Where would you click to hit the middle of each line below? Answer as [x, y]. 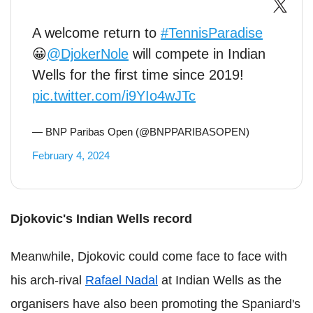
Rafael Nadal [122, 281]
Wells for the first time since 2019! [138, 75]
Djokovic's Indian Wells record [101, 219]
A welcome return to [96, 33]
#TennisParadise [212, 33]
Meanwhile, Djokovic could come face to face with [149, 257]
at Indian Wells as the [220, 281]
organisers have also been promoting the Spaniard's [155, 304]
